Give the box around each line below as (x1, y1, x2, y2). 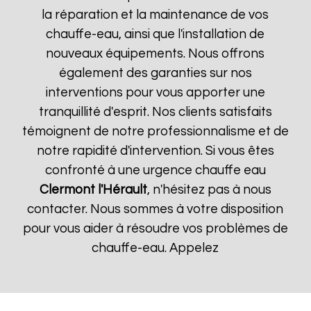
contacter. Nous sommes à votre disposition (27, 203, 284, 216)
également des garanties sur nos (58, 67, 252, 80)
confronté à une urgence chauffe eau (44, 164, 266, 177)
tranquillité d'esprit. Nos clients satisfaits (38, 106, 272, 119)
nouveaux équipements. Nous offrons (46, 47, 265, 60)
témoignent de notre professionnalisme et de (22, 125, 289, 138)
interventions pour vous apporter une (45, 86, 265, 99)
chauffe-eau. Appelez (92, 242, 219, 255)
